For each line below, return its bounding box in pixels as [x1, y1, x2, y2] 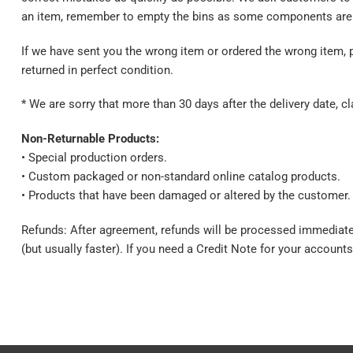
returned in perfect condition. [21, 62, 173, 77]
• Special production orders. [21, 150, 167, 165]
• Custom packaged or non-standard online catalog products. [21, 169, 340, 184]
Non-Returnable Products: [21, 132, 159, 147]
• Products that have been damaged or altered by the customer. [21, 188, 351, 203]
